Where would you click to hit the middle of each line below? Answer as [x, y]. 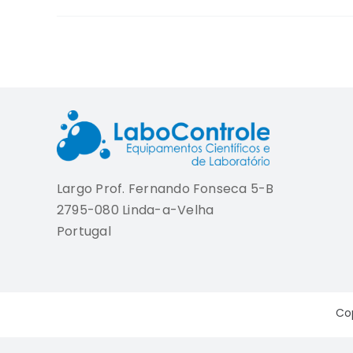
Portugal [84, 232]
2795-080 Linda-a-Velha [135, 210]
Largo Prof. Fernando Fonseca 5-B [165, 189]
